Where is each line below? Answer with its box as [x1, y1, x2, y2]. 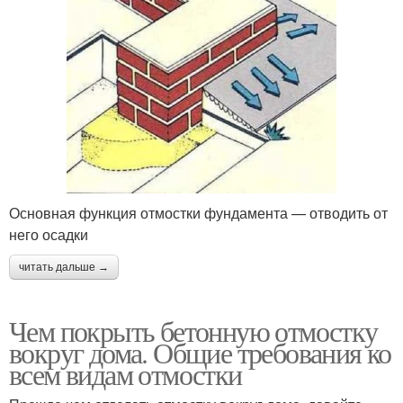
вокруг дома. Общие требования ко [9, 333, 391, 372]
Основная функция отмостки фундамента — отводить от [9, 202, 388, 224]
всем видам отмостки [9, 354, 242, 394]
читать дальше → [19, 261, 109, 274]
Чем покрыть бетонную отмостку [9, 311, 378, 351]
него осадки [9, 224, 88, 246]
